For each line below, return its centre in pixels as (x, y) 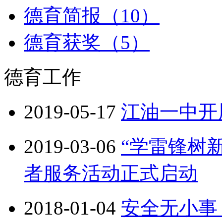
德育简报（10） (92, 16)
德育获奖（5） (87, 42)
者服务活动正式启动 (111, 173)
